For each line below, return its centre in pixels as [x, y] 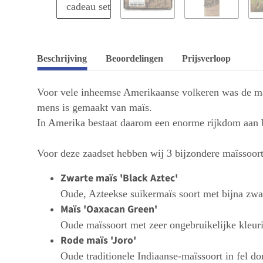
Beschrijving [62, 58]
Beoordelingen [134, 58]
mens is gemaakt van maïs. [95, 107]
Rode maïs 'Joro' [98, 240]
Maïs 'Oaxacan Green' [109, 209]
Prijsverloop [206, 58]
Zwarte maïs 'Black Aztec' [119, 178]
